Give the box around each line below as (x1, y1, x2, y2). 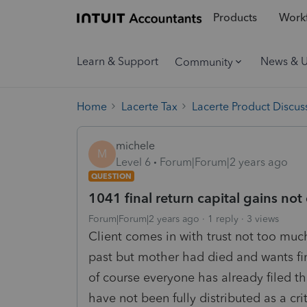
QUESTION (91, 171, 132, 181)
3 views (247, 212, 279, 225)
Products (212, 11, 257, 25)
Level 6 (116, 155, 151, 169)
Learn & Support (77, 55, 158, 68)
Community (175, 55, 233, 69)
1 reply (208, 212, 238, 225)
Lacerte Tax (121, 99, 177, 113)
